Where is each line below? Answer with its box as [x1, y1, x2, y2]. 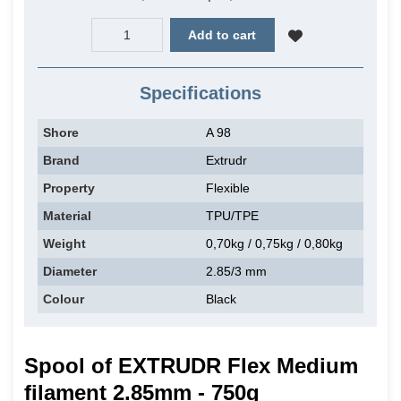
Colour [43, 292, 84, 307]
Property [43, 181, 95, 196]
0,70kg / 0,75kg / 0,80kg [206, 236, 343, 252]
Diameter [43, 264, 97, 279]
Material [43, 209, 91, 224]
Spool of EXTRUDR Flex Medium [24, 353, 358, 378]
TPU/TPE [206, 209, 259, 224]
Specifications [140, 83, 261, 104]
